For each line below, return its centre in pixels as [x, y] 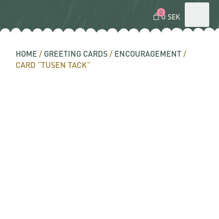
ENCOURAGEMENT [148, 54]
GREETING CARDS [76, 54]
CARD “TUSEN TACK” [53, 65]
